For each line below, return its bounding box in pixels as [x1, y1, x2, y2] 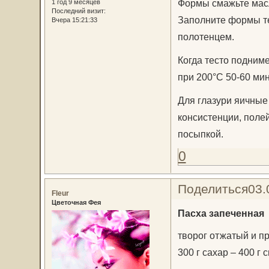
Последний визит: [51, 7, 106, 15]
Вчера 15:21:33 [51, 16, 97, 24]
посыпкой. [177, 128, 223, 140]
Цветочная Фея [51, 199, 101, 207]
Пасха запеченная [177, 207, 264, 219]
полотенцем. [177, 31, 234, 43]
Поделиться [177, 182, 248, 196]
